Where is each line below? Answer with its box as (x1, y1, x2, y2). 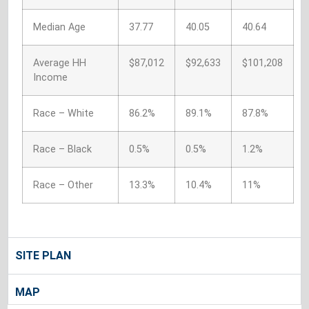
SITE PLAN (15, 249, 71, 263)
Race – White (33, 107, 94, 119)
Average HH (33, 57, 86, 69)
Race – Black (33, 143, 92, 155)
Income (33, 71, 68, 83)
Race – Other (33, 179, 93, 191)
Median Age (33, 21, 86, 33)
